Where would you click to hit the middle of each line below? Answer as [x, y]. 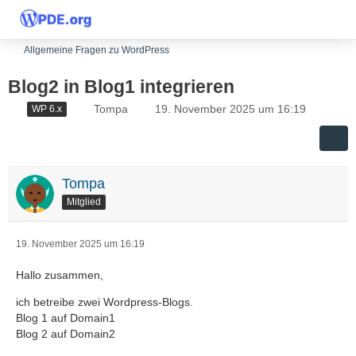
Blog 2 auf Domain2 [66, 333]
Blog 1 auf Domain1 [66, 317]
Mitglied [84, 201]
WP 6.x [47, 108]
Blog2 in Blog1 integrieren [121, 87]
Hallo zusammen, [60, 275]
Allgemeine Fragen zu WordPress [97, 50]
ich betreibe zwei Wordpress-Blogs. [104, 302]
